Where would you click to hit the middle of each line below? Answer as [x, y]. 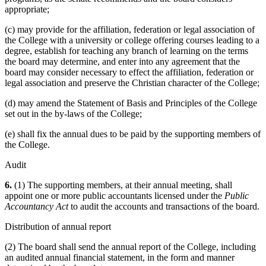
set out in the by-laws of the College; [73, 114]
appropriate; [27, 9]
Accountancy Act [37, 207]
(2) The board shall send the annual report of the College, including [130, 247]
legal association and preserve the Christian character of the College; [132, 83]
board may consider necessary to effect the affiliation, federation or [129, 72]
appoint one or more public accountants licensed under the [115, 196]
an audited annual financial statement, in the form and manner [120, 258]
